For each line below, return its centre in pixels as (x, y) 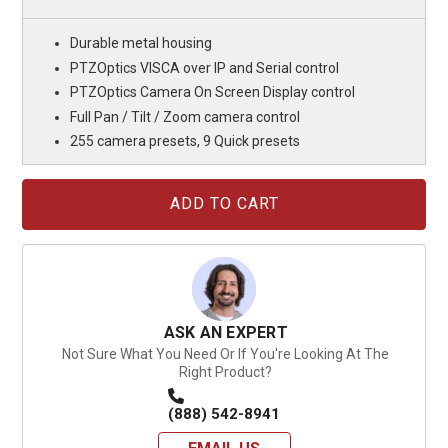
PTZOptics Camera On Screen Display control (213, 92)
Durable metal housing (141, 43)
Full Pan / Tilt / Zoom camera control (185, 116)
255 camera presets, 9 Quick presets (185, 141)
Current (42, 188)
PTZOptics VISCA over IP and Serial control (205, 67)
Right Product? (226, 371)
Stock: (40, 207)
